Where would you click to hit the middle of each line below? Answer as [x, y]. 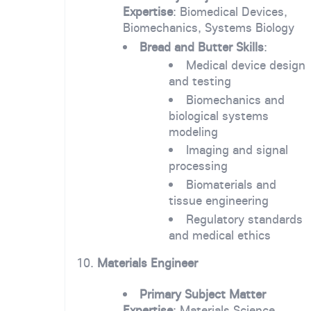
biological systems [219, 115]
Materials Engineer [148, 263]
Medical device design [246, 65]
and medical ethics [220, 235]
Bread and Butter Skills [202, 47]
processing [199, 166]
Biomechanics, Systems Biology [208, 27]
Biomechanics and [236, 99]
